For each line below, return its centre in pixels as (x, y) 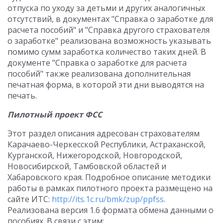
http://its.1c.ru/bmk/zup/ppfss (108, 199)
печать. (22, 96)
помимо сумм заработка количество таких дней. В (107, 52)
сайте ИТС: (30, 199)
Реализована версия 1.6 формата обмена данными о (111, 210)
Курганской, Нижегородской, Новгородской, (95, 155)
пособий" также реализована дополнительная (99, 74)
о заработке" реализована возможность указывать (109, 41)
